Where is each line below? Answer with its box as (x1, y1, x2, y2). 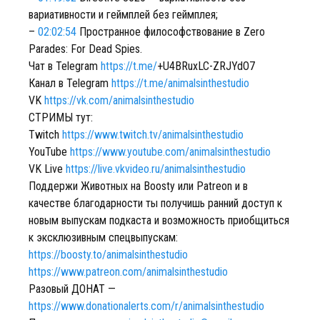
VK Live (29, 162, 66, 176)
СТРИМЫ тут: (29, 111, 93, 124)
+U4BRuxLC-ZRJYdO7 (157, 59, 255, 73)
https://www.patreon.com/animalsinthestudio (29, 265, 228, 279)
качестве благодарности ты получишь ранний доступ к (29, 196, 282, 210)
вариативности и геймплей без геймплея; (29, 8, 218, 21)
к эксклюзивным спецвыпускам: (29, 231, 178, 244)
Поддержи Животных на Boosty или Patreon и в (29, 179, 248, 193)
